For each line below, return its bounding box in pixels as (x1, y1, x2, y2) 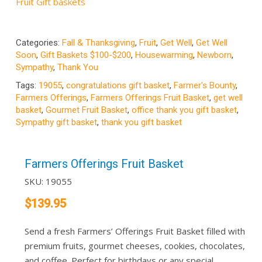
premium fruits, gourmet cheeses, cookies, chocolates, (24, 240, 245, 252)
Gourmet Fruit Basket (45, 105, 127, 116)
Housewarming (135, 50, 193, 61)
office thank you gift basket (131, 105, 237, 116)
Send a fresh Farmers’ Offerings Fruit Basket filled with (24, 225, 245, 237)
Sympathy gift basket (15, 117, 97, 128)
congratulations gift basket (65, 80, 170, 91)
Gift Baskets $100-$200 (40, 50, 131, 61)
